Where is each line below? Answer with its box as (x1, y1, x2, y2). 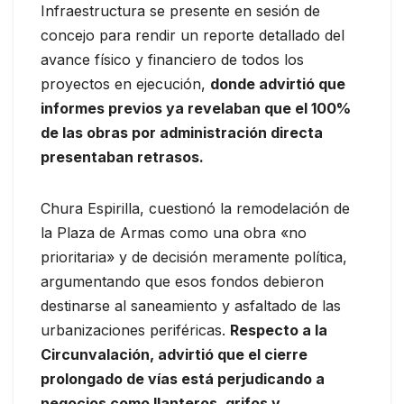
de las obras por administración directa (41, 124, 323, 142)
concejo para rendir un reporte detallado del (41, 26, 344, 45)
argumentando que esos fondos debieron (41, 272, 324, 291)
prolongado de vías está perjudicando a (41, 370, 325, 389)
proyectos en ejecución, (41, 75, 210, 94)
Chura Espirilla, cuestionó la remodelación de (41, 199, 350, 218)
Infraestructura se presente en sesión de (41, 2, 320, 21)
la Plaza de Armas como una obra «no (41, 224, 307, 243)
